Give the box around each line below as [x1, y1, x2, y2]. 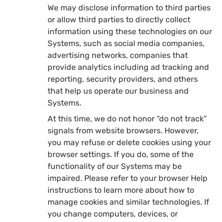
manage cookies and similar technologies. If [48, 197, 209, 207]
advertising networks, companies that [48, 50, 188, 60]
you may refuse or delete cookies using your [48, 137, 211, 147]
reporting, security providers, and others [48, 74, 198, 84]
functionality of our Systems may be [48, 161, 182, 171]
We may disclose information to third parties [48, 2, 211, 12]
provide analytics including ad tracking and [48, 62, 209, 72]
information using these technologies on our [48, 26, 212, 36]
